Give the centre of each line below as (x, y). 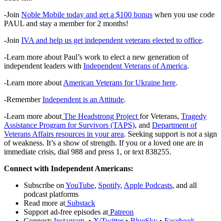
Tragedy (194, 116)
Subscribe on (45, 185)
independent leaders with (44, 66)
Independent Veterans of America (135, 66)
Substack (80, 203)
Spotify (109, 185)
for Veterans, (160, 116)
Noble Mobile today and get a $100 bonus (87, 15)
